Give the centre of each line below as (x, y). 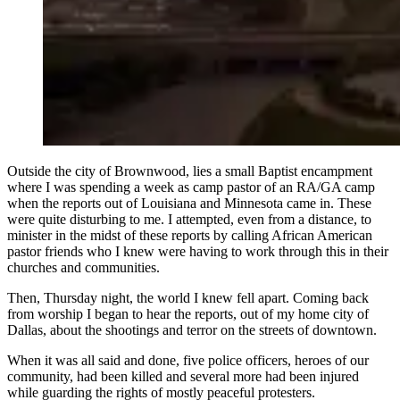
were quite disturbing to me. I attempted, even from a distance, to (189, 219)
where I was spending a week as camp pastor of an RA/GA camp (191, 187)
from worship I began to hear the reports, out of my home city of (188, 313)
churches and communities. (83, 267)
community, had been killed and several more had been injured (183, 376)
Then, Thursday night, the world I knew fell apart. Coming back (188, 297)
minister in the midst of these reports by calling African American (190, 235)
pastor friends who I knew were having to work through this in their (198, 251)
